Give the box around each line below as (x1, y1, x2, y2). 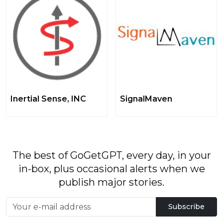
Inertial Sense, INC (10, 94, 86, 104)
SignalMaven (120, 94, 172, 104)
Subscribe (168, 202, 205, 211)
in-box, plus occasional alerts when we (18, 163, 205, 175)
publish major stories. (59, 176, 164, 188)
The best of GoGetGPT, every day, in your (12, 149, 211, 161)
